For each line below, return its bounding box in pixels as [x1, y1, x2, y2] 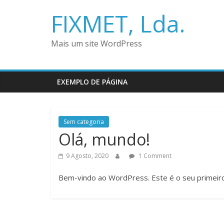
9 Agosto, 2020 [66, 151, 108, 160]
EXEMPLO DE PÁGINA [57, 77, 127, 86]
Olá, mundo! [58, 128, 150, 150]
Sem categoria [63, 117, 104, 126]
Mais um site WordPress [51, 38, 142, 49]
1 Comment [137, 151, 171, 160]
